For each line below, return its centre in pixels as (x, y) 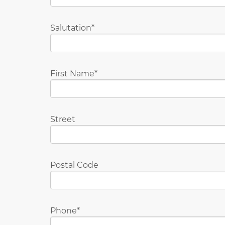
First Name (72, 73)
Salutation (71, 28)
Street (63, 119)
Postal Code (74, 165)
